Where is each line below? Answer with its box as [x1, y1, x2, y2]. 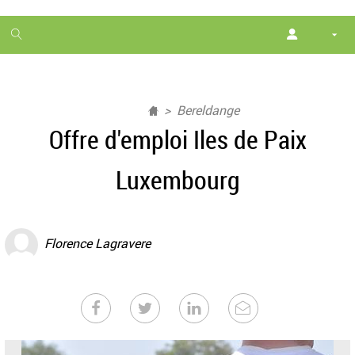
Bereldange [176, 101, 239, 119]
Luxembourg [115, 162, 240, 197]
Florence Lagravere [44, 235, 151, 253]
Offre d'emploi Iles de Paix [48, 122, 307, 156]
